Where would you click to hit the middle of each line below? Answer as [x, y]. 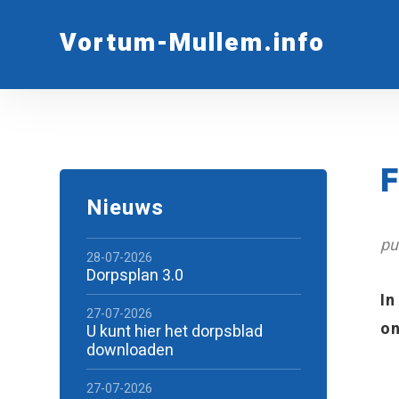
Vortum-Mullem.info [193, 43]
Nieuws [125, 208]
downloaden [130, 350]
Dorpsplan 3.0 [134, 276]
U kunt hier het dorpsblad [174, 332]
